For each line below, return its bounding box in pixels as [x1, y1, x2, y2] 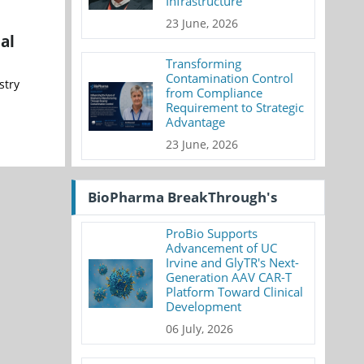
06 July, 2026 [166, 321, 234, 336]
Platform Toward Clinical [166, 284, 304, 300]
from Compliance [166, 84, 263, 101]
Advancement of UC [166, 240, 278, 256]
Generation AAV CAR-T [166, 269, 292, 285]
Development [166, 298, 242, 314]
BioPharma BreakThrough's [88, 188, 277, 206]
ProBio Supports [166, 225, 258, 241]
